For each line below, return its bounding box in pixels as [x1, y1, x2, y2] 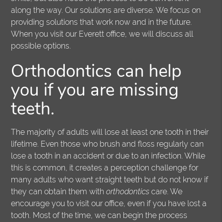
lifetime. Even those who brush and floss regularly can [11, 139, 204, 149]
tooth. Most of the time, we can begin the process [11, 211, 188, 221]
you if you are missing [11, 78, 179, 102]
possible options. [11, 41, 71, 51]
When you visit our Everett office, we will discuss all [11, 29, 194, 39]
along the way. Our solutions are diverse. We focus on [11, 5, 201, 15]
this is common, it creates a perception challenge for [11, 163, 199, 173]
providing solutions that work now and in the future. [11, 17, 192, 27]
